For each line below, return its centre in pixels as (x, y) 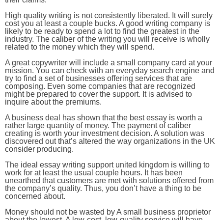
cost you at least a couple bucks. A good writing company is (108, 23)
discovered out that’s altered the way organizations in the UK (110, 141)
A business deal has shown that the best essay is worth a (104, 118)
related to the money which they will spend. (80, 47)
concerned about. (35, 196)
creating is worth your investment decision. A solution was (105, 133)
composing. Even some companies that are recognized (100, 86)
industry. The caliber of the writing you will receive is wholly (107, 39)
